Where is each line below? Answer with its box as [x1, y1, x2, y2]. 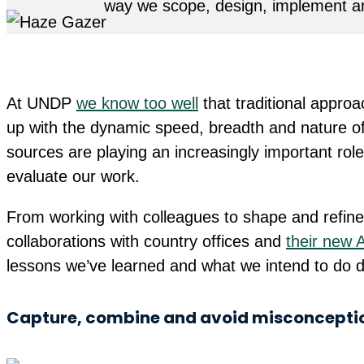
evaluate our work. [6, 167, 140, 185]
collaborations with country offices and [6, 232, 286, 250]
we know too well [76, 93, 198, 112]
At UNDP [6, 93, 76, 112]
